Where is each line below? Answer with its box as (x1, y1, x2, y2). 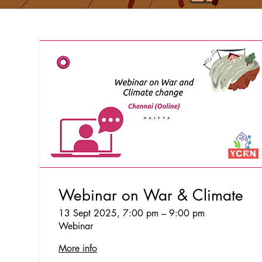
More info (58, 242, 98, 255)
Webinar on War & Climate (58, 185, 244, 206)
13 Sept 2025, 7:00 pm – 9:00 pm (58, 207, 205, 220)
